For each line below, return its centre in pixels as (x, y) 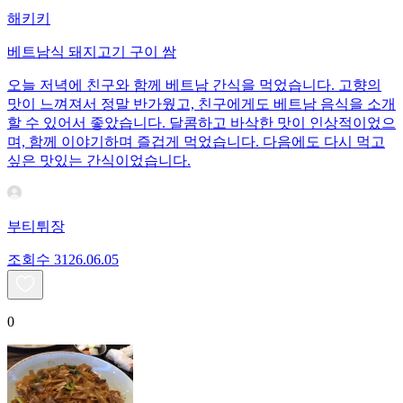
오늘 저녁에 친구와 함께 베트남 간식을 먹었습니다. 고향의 (194, 85)
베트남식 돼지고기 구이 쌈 (92, 52)
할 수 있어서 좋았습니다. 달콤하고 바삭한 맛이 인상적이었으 (201, 123)
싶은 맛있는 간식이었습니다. (99, 161)
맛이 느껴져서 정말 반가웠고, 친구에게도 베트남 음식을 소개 (201, 104)
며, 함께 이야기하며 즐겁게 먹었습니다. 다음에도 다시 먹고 (196, 142)
